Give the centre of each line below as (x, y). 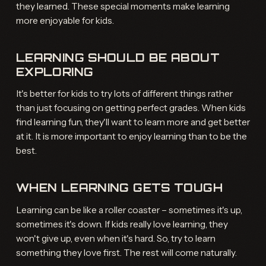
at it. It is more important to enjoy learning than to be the (131, 137)
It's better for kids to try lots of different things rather (124, 94)
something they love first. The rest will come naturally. (126, 252)
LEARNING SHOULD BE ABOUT (118, 58)
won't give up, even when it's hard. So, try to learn (115, 238)
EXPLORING (55, 72)
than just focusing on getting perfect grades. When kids (131, 108)
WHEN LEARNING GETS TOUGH (119, 188)
